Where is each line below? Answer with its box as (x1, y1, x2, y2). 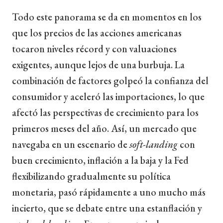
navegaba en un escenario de (12, 137, 129, 151)
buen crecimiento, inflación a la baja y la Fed (12, 153, 189, 167)
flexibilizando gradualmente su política (12, 169, 171, 183)
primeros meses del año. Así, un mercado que (12, 121, 197, 135)
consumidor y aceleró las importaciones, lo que (12, 90, 205, 103)
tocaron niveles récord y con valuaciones (12, 42, 177, 55)
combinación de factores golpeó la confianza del (12, 74, 209, 87)
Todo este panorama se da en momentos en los (12, 10, 202, 23)
